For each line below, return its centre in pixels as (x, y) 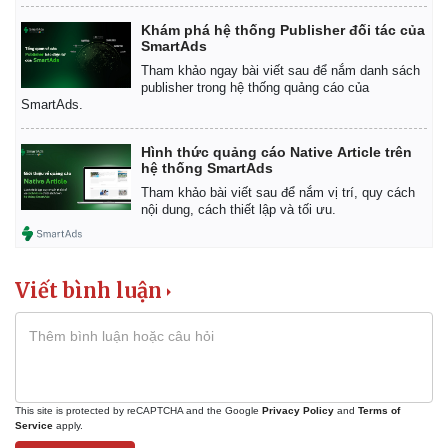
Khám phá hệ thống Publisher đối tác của (283, 30)
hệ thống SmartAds (207, 168)
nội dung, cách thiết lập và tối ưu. (238, 210)
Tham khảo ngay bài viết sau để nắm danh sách (280, 71)
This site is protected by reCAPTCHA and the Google (138, 411)
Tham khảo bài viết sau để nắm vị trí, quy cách (278, 193)
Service (34, 426)
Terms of (379, 411)
